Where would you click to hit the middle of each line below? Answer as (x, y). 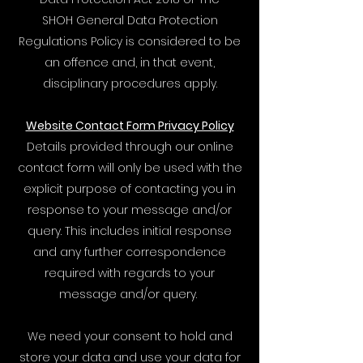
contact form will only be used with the (130, 168)
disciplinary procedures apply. (130, 83)
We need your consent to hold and (130, 336)
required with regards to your (130, 273)
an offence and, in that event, (130, 62)
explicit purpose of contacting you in (130, 189)
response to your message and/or (130, 210)
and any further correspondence (130, 252)
